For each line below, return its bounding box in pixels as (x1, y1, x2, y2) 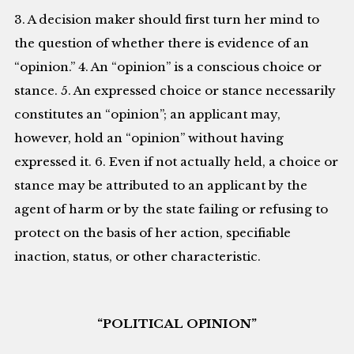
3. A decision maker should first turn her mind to (14, 12, 320, 28)
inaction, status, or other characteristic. (14, 249, 262, 265)
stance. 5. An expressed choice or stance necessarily (14, 83, 337, 99)
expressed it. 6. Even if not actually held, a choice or (14, 154, 339, 170)
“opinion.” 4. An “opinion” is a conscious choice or (14, 59, 322, 75)
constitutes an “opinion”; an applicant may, (14, 107, 281, 122)
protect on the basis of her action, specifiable (14, 225, 292, 241)
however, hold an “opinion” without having (14, 130, 284, 146)
